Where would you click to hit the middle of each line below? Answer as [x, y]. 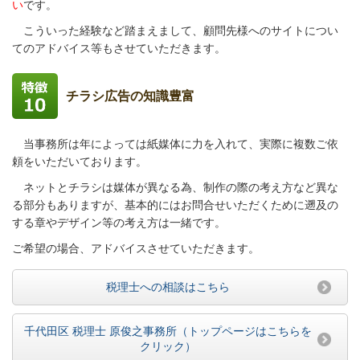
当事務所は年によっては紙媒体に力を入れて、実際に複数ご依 [175, 144]
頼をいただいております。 [80, 162]
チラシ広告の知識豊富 [130, 96]
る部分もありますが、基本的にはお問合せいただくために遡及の [175, 205]
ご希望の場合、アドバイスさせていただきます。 [136, 248]
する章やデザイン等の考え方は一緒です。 [125, 223]
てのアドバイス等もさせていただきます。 [119, 48]
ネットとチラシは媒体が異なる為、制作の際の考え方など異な [175, 187]
